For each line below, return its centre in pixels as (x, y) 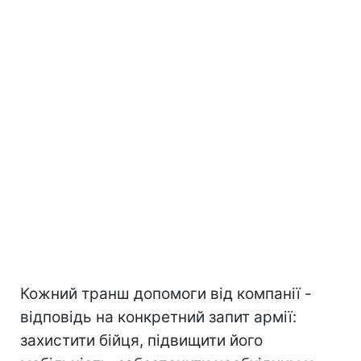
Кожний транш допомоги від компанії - (166, 293)
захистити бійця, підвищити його (141, 340)
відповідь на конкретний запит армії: (158, 317)
